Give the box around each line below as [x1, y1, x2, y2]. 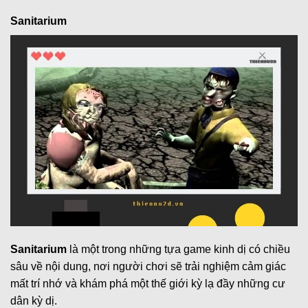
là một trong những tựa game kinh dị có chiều [67, 243, 290, 256]
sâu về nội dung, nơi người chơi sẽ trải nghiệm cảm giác [10, 261, 286, 273]
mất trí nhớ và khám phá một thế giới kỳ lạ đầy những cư [10, 278, 285, 290]
